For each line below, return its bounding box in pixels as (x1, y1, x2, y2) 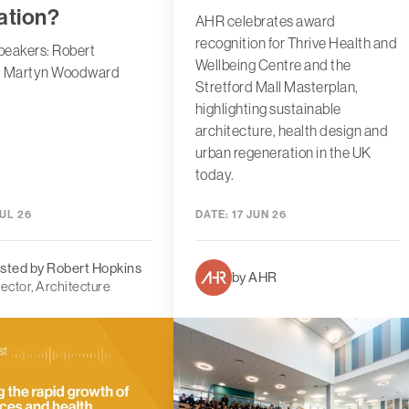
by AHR (231, 269, 278, 286)
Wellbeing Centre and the (194, 57, 351, 74)
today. (194, 166, 235, 184)
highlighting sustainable (194, 100, 341, 118)
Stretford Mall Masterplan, (194, 79, 359, 96)
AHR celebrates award (194, 13, 336, 30)
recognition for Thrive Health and (194, 35, 398, 52)
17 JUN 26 (228, 208, 287, 222)
